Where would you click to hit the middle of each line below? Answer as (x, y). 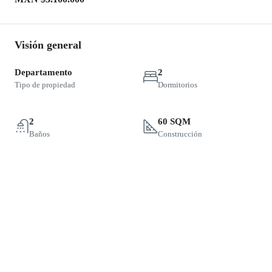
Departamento (43, 72)
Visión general (48, 45)
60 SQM (174, 121)
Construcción (180, 134)
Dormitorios (178, 85)
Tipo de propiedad (45, 85)
